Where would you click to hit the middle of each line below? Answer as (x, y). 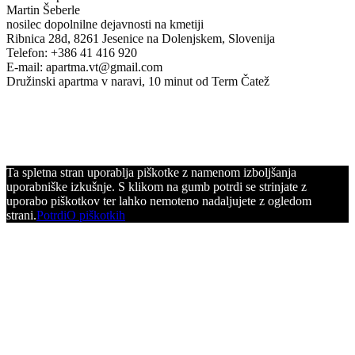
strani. (21, 215)
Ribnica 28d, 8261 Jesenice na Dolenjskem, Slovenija (141, 38)
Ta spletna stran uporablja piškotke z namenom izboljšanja (151, 172)
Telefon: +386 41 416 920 (72, 52)
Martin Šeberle (43, 10)
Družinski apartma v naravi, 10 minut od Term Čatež (138, 81)
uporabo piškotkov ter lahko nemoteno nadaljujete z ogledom (159, 200)
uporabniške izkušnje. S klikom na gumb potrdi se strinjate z (157, 186)
